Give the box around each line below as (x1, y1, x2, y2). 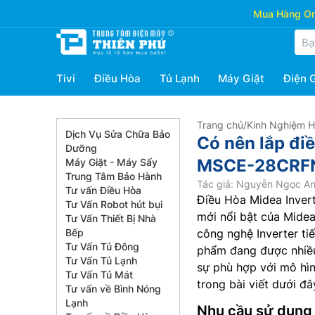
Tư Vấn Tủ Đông (65, 240, 139, 252)
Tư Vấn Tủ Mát (65, 269, 133, 281)
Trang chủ (197, 119, 243, 131)
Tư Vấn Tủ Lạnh (65, 255, 137, 266)
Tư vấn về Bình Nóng (65, 283, 161, 295)
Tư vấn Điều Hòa (65, 184, 141, 196)
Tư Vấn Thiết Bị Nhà (65, 212, 156, 224)
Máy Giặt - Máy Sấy (65, 156, 157, 168)
